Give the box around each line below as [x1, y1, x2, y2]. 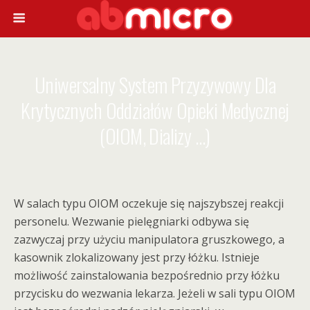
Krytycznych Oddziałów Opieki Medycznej [21, 95, 289, 125]
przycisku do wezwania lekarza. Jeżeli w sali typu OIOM [14, 286, 295, 301]
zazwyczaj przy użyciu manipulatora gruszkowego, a [14, 232, 284, 247]
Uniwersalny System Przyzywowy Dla [35, 70, 275, 99]
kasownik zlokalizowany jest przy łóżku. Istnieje [14, 250, 259, 265]
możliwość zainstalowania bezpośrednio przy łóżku [14, 268, 280, 283]
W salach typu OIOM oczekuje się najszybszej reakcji [14, 196, 284, 211]
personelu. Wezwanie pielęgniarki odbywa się [14, 214, 249, 229]
